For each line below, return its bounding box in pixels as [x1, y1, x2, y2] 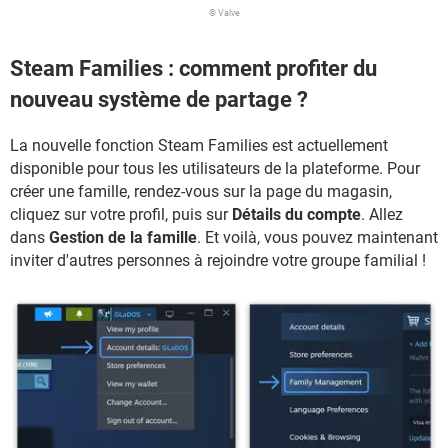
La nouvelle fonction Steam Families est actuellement [10, 135, 388, 155]
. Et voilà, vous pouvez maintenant [197, 227, 438, 247]
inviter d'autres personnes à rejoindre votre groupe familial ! [10, 250, 426, 270]
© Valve [208, 8, 240, 19]
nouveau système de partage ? [10, 87, 308, 113]
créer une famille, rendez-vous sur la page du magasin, [10, 181, 392, 201]
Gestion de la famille [49, 227, 197, 247]
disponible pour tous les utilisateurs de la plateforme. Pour [10, 158, 420, 178]
